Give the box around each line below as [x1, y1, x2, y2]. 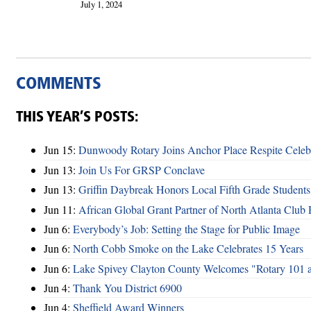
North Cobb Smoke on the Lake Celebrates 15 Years [73, 241, 303, 256]
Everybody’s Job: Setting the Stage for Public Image [73, 221, 300, 236]
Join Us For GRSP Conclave [78, 162, 205, 177]
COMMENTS [16, 76, 101, 93]
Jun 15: [44, 142, 78, 158]
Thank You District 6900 [73, 280, 182, 296]
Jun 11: [44, 201, 78, 217]
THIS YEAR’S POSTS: [16, 110, 138, 125]
